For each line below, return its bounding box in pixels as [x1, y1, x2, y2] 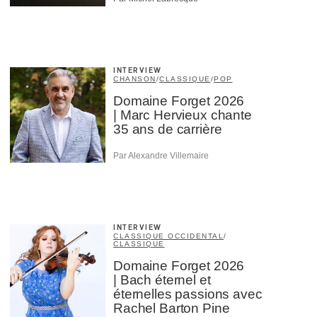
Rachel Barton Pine [113, 300, 230, 316]
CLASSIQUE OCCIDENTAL [113, 231, 224, 240]
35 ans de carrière [113, 122, 222, 137]
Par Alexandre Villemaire [113, 150, 209, 161]
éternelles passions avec [113, 286, 263, 301]
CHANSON [113, 75, 156, 83]
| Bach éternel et [113, 272, 211, 287]
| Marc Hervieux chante [113, 108, 252, 123]
